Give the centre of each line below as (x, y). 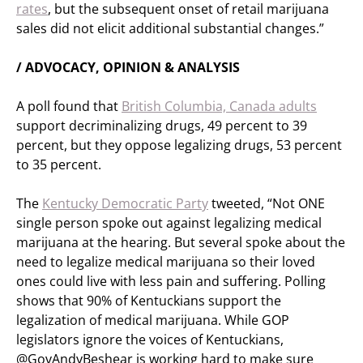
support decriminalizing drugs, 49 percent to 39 (162, 126)
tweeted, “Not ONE (267, 203)
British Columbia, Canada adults (219, 106)
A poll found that (69, 106)
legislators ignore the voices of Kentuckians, (150, 340)
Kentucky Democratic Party (125, 203)
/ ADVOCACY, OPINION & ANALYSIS (128, 67)
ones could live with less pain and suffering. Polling (171, 281)
